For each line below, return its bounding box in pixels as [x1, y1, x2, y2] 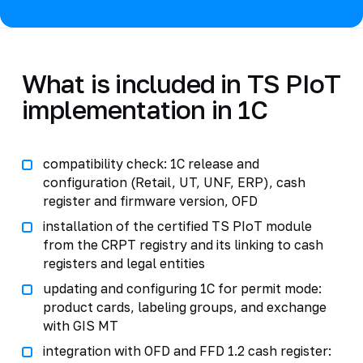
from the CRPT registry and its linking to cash [42, 236, 323, 253]
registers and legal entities [42, 254, 205, 271]
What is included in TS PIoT [21, 67, 341, 99]
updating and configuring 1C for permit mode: [42, 280, 322, 297]
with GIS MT [42, 317, 118, 334]
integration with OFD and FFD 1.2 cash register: [42, 342, 331, 359]
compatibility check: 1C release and [42, 155, 259, 172]
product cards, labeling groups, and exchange [42, 298, 327, 315]
